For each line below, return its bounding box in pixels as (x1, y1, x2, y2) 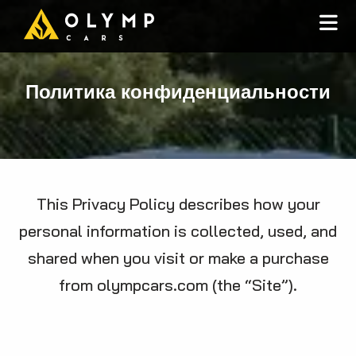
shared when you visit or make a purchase (27, 248, 329, 268)
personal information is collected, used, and (19, 221, 337, 241)
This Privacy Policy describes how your (36, 194, 320, 214)
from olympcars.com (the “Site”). (59, 275, 297, 295)
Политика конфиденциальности (25, 79, 331, 103)
